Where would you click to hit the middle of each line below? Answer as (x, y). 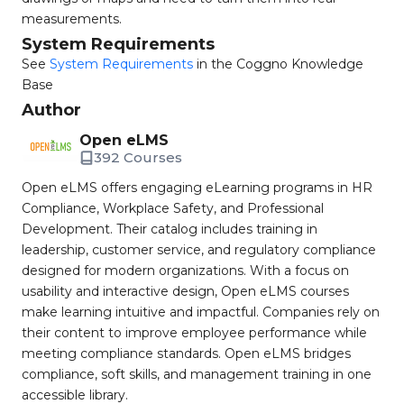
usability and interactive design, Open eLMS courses (185, 291)
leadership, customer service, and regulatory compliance (199, 250)
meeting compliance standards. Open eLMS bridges (186, 353)
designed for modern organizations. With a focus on (185, 271)
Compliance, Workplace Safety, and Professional (173, 208)
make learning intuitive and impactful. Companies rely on (201, 312)
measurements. (72, 19)
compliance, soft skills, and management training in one (197, 374)
